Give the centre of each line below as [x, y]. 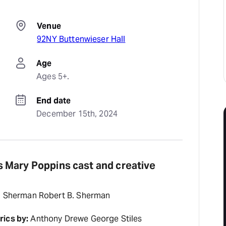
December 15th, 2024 [77, 114]
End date [54, 101]
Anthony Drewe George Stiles [85, 219]
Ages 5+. [53, 76]
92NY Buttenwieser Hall [81, 39]
